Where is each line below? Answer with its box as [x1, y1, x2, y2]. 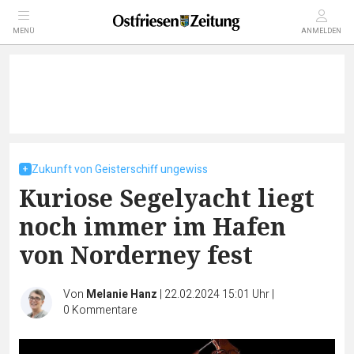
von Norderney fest [19, 239, 253, 271]
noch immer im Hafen [19, 210, 286, 243]
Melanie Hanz [86, 286, 157, 303]
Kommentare [72, 302, 137, 318]
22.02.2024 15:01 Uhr [164, 286, 272, 303]
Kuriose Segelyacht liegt [19, 182, 314, 214]
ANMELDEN [301, 26, 341, 36]
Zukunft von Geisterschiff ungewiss [32, 161, 208, 178]
